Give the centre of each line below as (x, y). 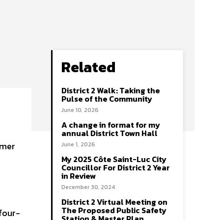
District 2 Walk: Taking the (111, 90)
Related (88, 67)
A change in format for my (111, 125)
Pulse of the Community (107, 99)
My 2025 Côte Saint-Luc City (114, 159)
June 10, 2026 (80, 110)
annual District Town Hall (110, 133)
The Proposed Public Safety (114, 210)
